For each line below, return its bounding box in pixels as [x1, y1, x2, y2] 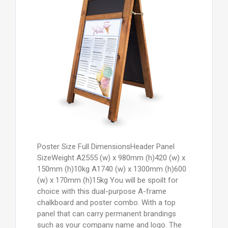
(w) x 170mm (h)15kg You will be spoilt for [37, 176, 178, 185]
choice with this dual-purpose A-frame [37, 187, 166, 196]
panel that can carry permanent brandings [37, 209, 176, 219]
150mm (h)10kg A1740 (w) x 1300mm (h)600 [37, 164, 186, 174]
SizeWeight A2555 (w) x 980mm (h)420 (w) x [37, 153, 185, 163]
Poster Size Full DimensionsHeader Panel [37, 142, 175, 152]
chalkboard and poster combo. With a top [37, 198, 176, 208]
